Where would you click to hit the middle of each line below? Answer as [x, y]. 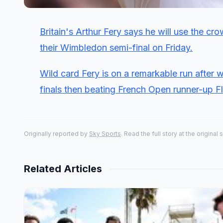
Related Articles [63, 169]
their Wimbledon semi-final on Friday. [116, 48]
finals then [62, 89]
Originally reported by [56, 134]
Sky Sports [105, 134]
